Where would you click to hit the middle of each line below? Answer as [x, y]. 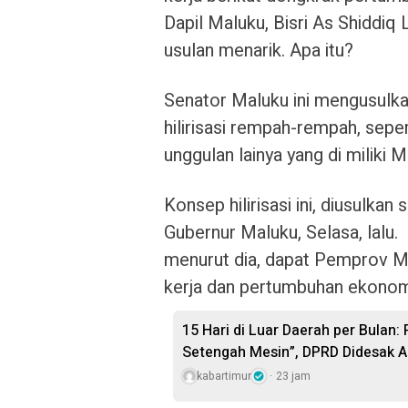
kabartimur [224, 376]
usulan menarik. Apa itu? [259, 51]
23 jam [293, 376]
